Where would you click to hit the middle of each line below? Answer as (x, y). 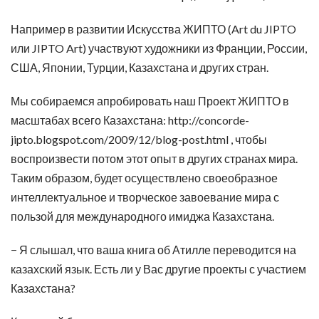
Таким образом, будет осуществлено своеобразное (144, 178)
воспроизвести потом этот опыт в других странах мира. (154, 158)
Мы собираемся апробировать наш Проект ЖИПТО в (150, 101)
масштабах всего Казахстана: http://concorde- (130, 120)
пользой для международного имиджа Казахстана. (142, 216)
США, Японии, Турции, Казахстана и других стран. (140, 67)
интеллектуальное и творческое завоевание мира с (145, 197)
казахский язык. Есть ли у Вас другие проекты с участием (158, 269)
